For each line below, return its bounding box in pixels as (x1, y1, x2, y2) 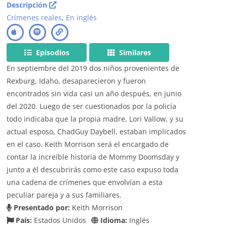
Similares (117, 47, 152, 57)
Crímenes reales (7, 12, 62, 22)
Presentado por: (12, 202, 70, 212)
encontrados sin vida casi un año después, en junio (7, 88, 182, 98)
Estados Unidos (34, 215, 87, 225)
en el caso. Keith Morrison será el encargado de (7, 139, 169, 149)
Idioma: (98, 215, 128, 225)
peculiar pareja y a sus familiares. (7, 190, 122, 200)
